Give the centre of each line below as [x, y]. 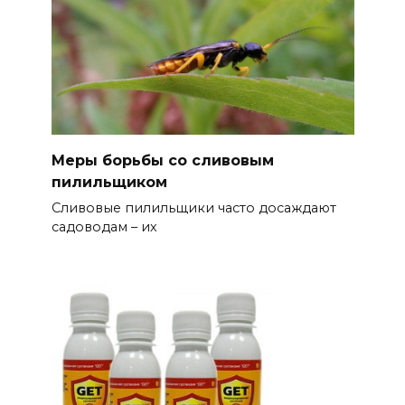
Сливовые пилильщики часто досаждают [193, 207]
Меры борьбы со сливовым [162, 160]
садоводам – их [104, 226]
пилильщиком [109, 182]
